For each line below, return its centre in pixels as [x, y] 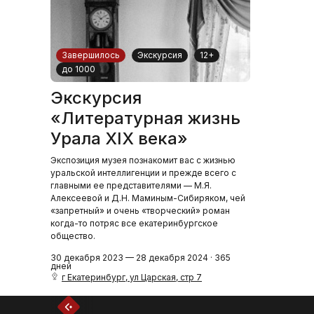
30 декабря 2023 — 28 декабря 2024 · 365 [141, 258]
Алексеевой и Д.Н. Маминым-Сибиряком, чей [148, 198]
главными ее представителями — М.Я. [131, 185]
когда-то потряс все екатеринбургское [134, 223]
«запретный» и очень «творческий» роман [140, 211]
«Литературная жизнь [145, 118]
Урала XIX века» [119, 138]
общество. [73, 236]
